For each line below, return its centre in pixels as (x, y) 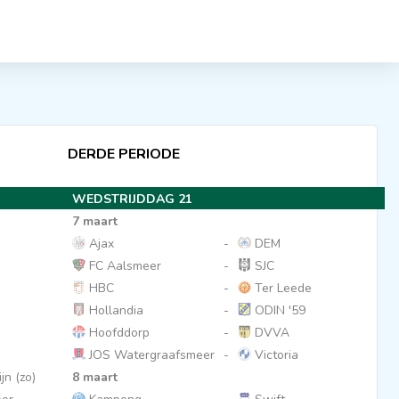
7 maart (94, 221)
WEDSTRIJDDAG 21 (132, 199)
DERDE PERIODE (123, 154)
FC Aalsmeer (123, 266)
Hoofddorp (117, 333)
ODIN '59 (278, 310)
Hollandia (114, 310)
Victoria (274, 355)
